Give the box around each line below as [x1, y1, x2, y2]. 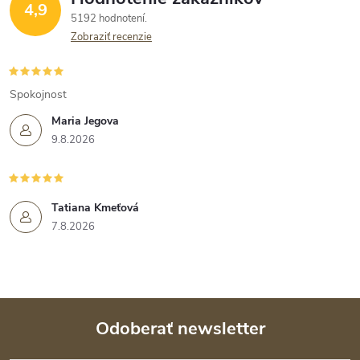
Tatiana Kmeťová [51, 200, 139, 216]
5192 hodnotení [71, 11, 147, 27]
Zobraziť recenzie [71, 30, 152, 45]
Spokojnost [10, 87, 67, 103]
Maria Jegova [51, 113, 119, 129]
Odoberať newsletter [95, 317, 265, 342]
